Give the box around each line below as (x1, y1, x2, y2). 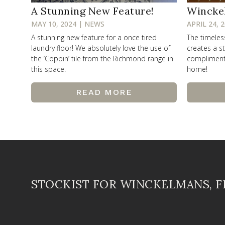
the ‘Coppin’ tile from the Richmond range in (31, 53, 173, 63)
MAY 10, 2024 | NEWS (31, 19, 104, 29)
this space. (31, 64, 66, 74)
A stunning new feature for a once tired (31, 32, 157, 42)
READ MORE (75, 87, 133, 97)
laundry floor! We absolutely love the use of (31, 43, 170, 53)
